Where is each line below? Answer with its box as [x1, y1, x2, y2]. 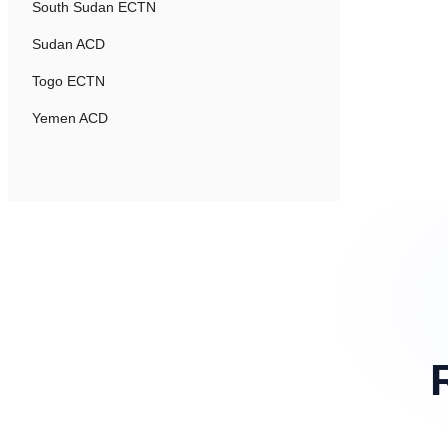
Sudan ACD [32, 36, 105, 52]
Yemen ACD [32, 110, 108, 126]
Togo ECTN [32, 73, 105, 89]
